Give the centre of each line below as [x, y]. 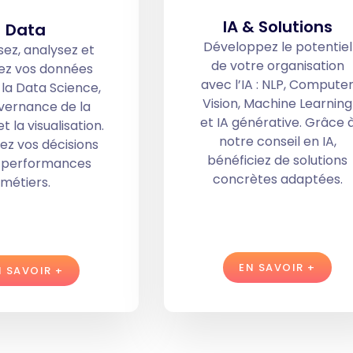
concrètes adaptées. [277, 179]
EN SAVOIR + [277, 267]
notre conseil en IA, [277, 141]
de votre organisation [277, 65]
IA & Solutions [277, 26]
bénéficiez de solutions [277, 160]
